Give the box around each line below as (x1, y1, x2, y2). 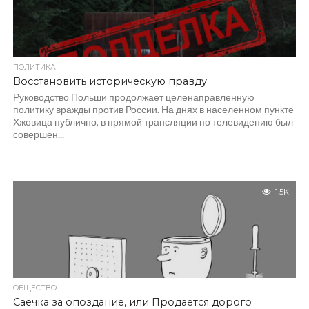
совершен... (12, 128, 64, 140)
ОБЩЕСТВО (12, 283, 57, 292)
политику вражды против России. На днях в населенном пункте (12, 103, 294, 115)
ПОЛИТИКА (12, 63, 56, 72)
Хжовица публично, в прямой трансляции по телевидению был (12, 116, 293, 128)
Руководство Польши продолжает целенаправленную (12, 91, 255, 103)
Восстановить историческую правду (12, 75, 207, 88)
